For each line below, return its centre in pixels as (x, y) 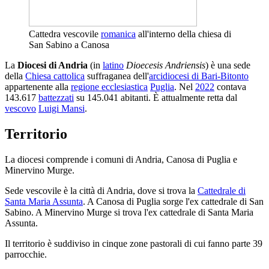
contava (230, 86)
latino (113, 65)
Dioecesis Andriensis (166, 65)
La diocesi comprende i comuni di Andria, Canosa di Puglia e (121, 159)
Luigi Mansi (62, 108)
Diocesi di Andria (53, 65)
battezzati (56, 97)
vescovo (20, 108)
